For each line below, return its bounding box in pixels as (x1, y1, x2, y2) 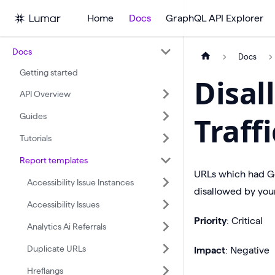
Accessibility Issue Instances (27, 177, 134, 187)
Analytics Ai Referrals (27, 221, 106, 231)
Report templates (20, 155, 88, 165)
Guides (20, 110, 47, 121)
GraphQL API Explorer (166, 12, 264, 23)
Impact (194, 245, 225, 256)
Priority (194, 215, 227, 227)
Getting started (20, 68, 78, 77)
